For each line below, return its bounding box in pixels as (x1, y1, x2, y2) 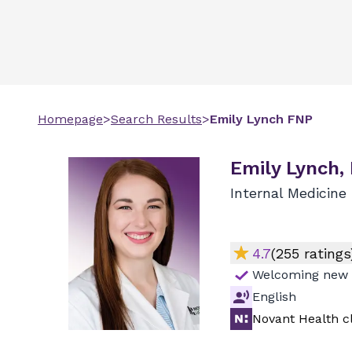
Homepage (38, 112, 103, 126)
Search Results (111, 112, 202, 126)
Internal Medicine (230, 185, 346, 201)
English (252, 289, 296, 304)
